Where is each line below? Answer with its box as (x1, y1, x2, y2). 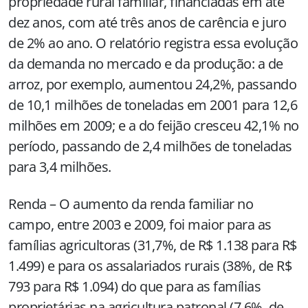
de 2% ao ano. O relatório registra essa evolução (8, 34, 298, 53)
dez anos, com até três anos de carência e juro (8, 13, 286, 32)
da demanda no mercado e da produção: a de (8, 54, 283, 74)
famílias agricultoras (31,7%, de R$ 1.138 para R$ (8, 236, 297, 255)
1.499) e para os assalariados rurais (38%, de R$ (8, 256, 291, 276)
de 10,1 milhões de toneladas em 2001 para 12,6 (8, 96, 297, 115)
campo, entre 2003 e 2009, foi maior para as (8, 215, 272, 234)
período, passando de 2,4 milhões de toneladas (8, 137, 292, 156)
